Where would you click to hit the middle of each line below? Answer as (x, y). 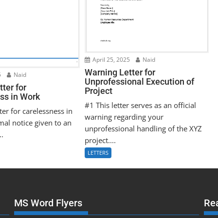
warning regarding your (124, 117)
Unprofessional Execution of (140, 81)
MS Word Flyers (48, 203)
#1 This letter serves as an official (141, 105)
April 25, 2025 (111, 59)
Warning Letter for (120, 72)
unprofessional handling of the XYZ (144, 128)
